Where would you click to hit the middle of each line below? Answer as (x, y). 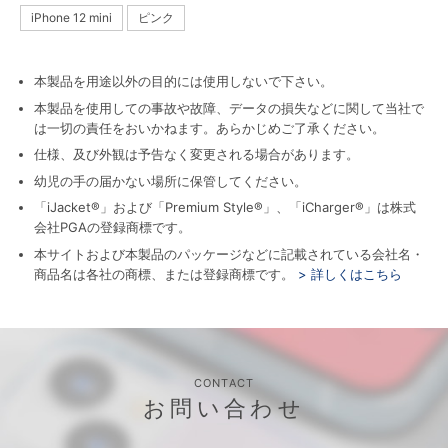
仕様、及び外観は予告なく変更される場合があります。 (196, 154)
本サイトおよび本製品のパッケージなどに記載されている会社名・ (229, 253)
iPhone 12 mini (71, 17)
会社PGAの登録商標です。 (112, 227)
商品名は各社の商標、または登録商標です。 (164, 273)
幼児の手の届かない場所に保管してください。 (170, 180)
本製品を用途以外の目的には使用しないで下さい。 (183, 81)
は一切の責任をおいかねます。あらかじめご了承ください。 (209, 127)
